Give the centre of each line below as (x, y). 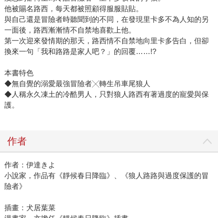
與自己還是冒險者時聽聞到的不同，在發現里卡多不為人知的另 (106, 19)
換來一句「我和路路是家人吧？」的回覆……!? (80, 52)
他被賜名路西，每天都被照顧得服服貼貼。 (73, 9)
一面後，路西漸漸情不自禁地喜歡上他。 (70, 30)
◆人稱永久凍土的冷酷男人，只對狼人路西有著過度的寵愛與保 (106, 94)
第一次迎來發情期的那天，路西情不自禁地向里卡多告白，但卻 (106, 41)
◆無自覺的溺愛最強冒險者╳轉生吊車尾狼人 (77, 84)
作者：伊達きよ (30, 165)
